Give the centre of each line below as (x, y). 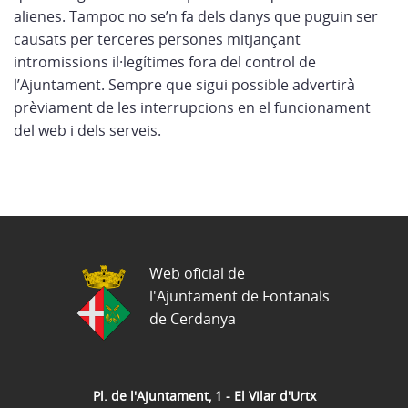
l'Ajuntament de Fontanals (240, 296)
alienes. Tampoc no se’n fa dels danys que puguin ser (196, 16)
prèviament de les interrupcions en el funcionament (192, 107)
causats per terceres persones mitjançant (157, 39)
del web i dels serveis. (87, 130)
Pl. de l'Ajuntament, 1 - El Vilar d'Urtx (204, 395)
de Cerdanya (193, 318)
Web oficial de (197, 273)
